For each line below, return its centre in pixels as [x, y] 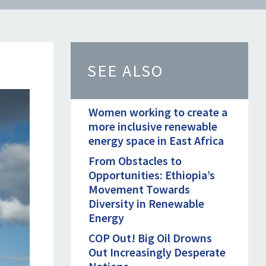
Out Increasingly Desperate [157, 252]
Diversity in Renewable [147, 203]
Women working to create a [158, 112]
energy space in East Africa [156, 140]
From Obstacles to [135, 160]
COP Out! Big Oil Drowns [151, 237]
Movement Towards [140, 189]
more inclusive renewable [153, 126]
